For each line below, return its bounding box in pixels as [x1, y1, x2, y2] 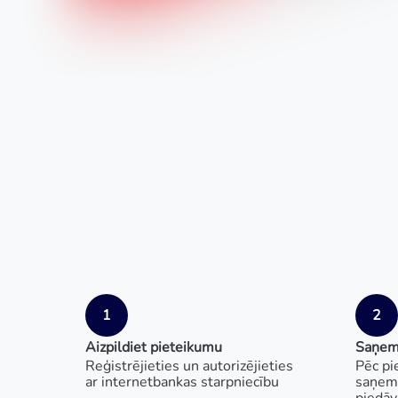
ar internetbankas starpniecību [85, 372, 279, 392]
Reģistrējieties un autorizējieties [85, 356, 293, 376]
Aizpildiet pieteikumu [85, 338, 222, 357]
